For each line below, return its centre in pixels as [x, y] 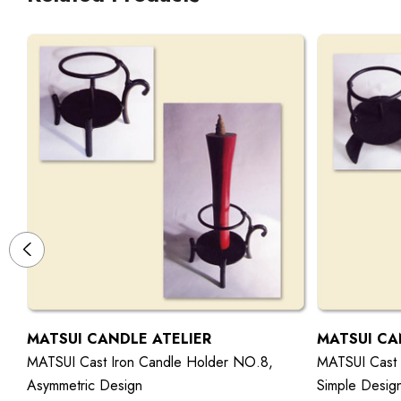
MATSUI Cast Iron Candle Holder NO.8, [150, 362]
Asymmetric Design [85, 385]
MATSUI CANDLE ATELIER [119, 338]
